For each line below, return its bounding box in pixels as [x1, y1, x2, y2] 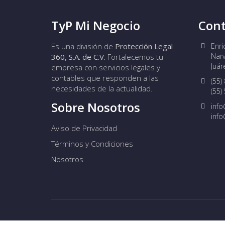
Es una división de [51, 41, 115, 51]
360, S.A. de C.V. [51, 52, 105, 62]
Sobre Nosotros [51, 99, 140, 116]
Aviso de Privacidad [51, 123, 117, 133]
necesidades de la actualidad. [51, 83, 153, 93]
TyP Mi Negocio [51, 17, 140, 34]
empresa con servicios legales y [51, 62, 160, 72]
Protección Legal [115, 41, 173, 51]
